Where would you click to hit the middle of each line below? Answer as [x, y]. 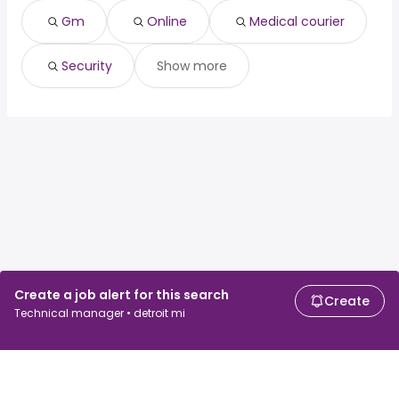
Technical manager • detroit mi [100, 313]
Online [167, 22]
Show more [192, 66]
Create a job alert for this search [122, 295]
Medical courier [297, 22]
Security [87, 66]
